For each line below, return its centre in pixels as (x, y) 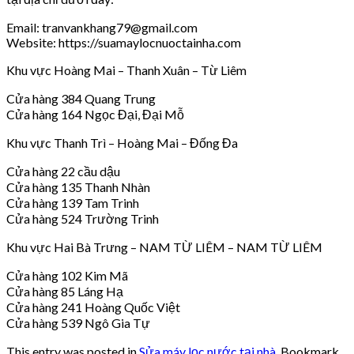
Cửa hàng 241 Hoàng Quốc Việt (93, 307)
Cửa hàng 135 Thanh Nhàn (78, 186)
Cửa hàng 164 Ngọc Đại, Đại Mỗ (95, 114)
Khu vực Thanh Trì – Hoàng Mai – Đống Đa (122, 142)
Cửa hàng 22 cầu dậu (63, 171)
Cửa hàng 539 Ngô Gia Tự (78, 322)
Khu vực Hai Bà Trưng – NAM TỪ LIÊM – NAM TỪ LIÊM (164, 247)
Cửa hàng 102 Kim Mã (67, 275)
